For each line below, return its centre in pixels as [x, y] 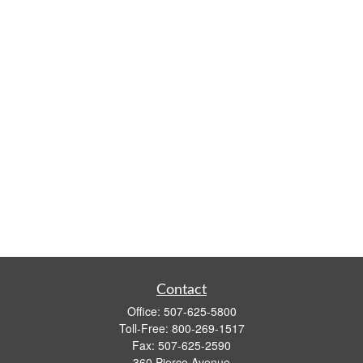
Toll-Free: [145, 328]
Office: [145, 311]
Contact [181, 290]
